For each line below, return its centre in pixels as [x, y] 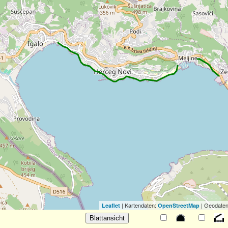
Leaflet [111, 206]
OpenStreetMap [178, 206]
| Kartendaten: [139, 205]
